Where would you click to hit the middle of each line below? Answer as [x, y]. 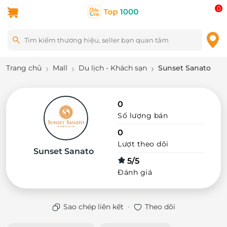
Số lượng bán [143, 116]
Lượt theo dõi [143, 144]
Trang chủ [24, 68]
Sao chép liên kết [93, 207]
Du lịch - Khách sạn [113, 68]
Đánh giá [135, 172]
